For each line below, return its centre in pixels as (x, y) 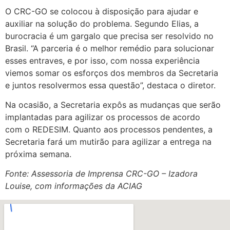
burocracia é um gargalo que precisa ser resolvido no (109, 36)
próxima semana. (38, 154)
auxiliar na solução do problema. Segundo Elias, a (102, 23)
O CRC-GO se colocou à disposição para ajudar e (102, 11)
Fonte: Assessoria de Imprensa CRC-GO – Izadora (101, 174)
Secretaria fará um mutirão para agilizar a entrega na (108, 141)
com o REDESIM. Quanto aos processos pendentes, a (109, 129)
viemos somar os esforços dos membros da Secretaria (112, 73)
